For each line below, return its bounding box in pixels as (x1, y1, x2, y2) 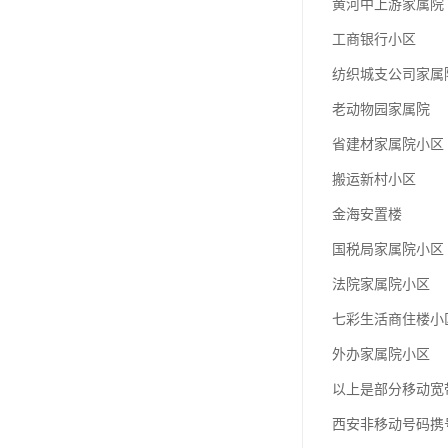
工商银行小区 (332, 32, 416, 48)
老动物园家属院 (332, 102, 430, 118)
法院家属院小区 (332, 277, 430, 293)
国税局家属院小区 (332, 242, 444, 258)
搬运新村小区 (332, 172, 416, 188)
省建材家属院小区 (332, 137, 444, 153)
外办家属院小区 (332, 347, 430, 363)
